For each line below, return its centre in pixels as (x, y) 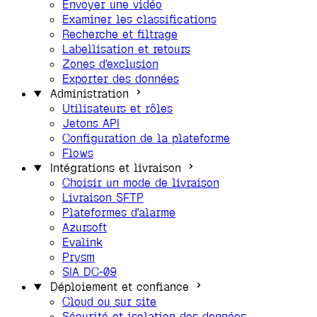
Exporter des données (121, 79)
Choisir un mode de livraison (141, 183)
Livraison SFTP (103, 198)
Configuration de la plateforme (146, 138)
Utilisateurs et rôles (117, 109)
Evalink (82, 242)
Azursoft (85, 227)
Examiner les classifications (139, 19)
